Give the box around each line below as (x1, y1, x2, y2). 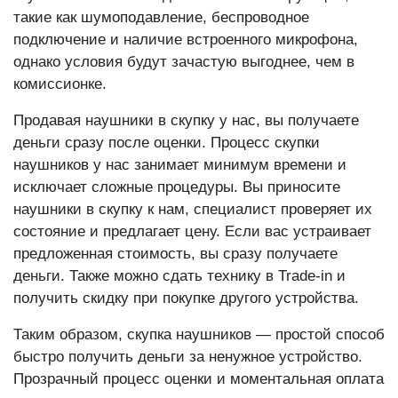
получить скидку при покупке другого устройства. (13, 290, 359, 307)
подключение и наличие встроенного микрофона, (13, 31, 358, 49)
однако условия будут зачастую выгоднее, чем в (13, 53, 354, 71)
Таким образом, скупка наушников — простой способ (13, 326, 385, 344)
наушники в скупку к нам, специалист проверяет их (13, 201, 372, 219)
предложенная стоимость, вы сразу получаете (13, 245, 338, 263)
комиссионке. (13, 76, 107, 93)
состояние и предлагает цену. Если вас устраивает (13, 223, 371, 241)
